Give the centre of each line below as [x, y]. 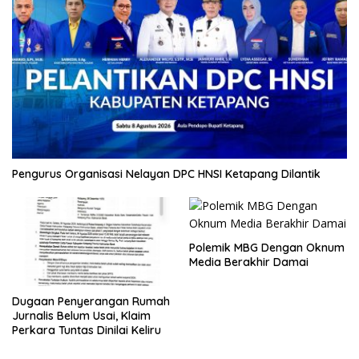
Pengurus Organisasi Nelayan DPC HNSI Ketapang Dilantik [166, 173]
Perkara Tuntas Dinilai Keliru [87, 330]
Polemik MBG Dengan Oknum [267, 247]
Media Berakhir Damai [249, 262]
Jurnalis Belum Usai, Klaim [81, 315]
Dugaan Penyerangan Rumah [91, 301]
